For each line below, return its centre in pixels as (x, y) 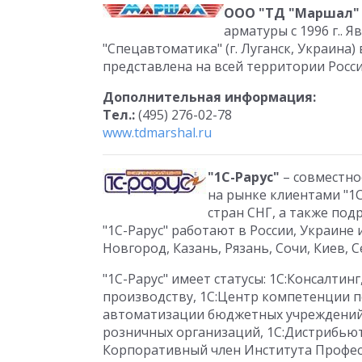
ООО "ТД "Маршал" (292, 13)
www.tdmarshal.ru (157, 133)
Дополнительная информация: (209, 97)
